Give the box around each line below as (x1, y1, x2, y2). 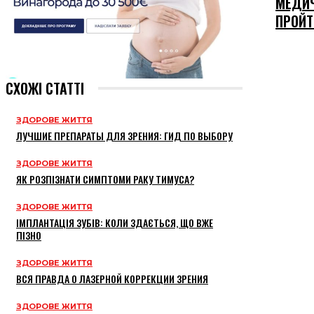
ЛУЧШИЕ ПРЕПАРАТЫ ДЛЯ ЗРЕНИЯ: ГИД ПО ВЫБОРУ (16, 128, 233, 144)
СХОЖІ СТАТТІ (6, 78, 84, 100)
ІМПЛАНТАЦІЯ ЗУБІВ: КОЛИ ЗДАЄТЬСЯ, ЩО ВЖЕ (16, 215, 213, 231)
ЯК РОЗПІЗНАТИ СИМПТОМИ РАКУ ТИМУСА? (16, 172, 194, 187)
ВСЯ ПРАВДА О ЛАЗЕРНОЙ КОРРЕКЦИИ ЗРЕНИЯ (16, 271, 208, 287)
